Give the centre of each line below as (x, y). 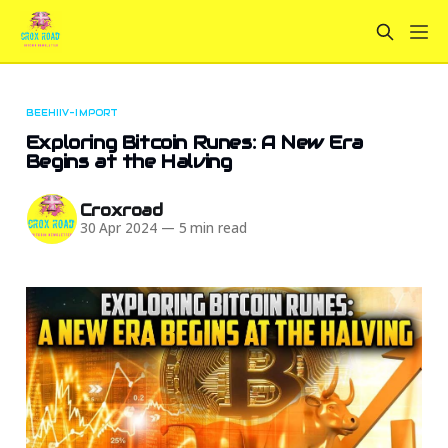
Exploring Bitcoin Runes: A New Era (194, 142)
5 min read (210, 228)
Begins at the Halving (128, 161)
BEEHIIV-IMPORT (71, 112)
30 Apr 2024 (118, 228)
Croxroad (121, 211)
